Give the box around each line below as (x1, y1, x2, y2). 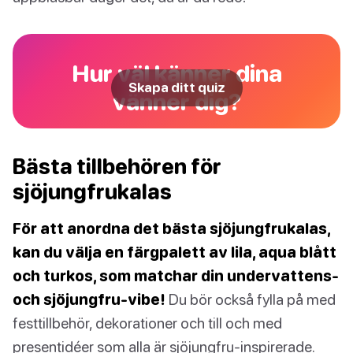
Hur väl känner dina (71, 59, 282, 87)
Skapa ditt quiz (128, 80, 225, 96)
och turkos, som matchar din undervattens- (13, 266, 339, 285)
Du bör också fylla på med (165, 290, 336, 309)
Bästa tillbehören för (13, 154, 221, 180)
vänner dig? (112, 87, 241, 116)
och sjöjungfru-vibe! (13, 290, 165, 309)
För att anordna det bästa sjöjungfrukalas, (13, 219, 330, 238)
